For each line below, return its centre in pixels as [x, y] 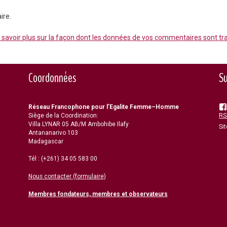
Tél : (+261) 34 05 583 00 [63, 159]
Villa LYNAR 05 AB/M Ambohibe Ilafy [78, 124]
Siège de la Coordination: [63, 116]
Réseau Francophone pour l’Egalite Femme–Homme [103, 107]
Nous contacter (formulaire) [67, 177]
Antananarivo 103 [53, 133]
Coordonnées [52, 78]
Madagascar [46, 142]
